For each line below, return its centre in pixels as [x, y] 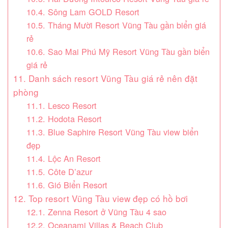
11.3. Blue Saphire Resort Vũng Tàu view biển [112, 132]
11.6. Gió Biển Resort [67, 185]
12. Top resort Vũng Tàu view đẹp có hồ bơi [101, 198]
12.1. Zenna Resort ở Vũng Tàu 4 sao [97, 212]
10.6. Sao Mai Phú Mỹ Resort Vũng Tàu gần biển [118, 52]
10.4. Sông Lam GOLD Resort [83, 12]
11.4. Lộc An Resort [63, 159]
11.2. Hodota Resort [64, 119]
